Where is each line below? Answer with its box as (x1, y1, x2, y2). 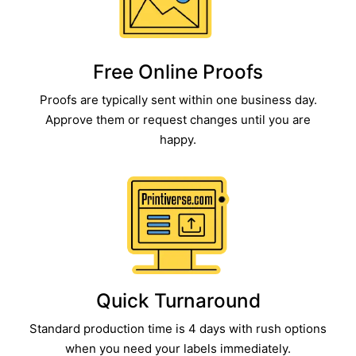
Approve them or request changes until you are (45, 111, 311, 127)
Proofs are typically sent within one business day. (39, 91, 317, 107)
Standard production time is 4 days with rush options (29, 321, 327, 337)
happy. (160, 131, 196, 147)
